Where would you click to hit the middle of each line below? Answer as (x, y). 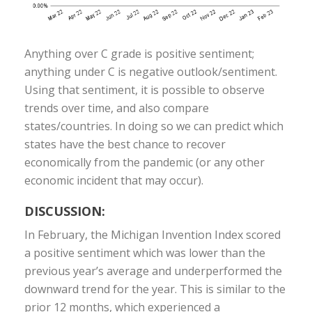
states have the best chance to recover (125, 144)
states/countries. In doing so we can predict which (154, 126)
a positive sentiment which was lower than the (145, 252)
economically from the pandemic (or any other (145, 162)
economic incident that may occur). (114, 180)
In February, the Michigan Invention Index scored (153, 234)
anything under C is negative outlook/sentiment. (151, 71)
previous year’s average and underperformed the (153, 271)
